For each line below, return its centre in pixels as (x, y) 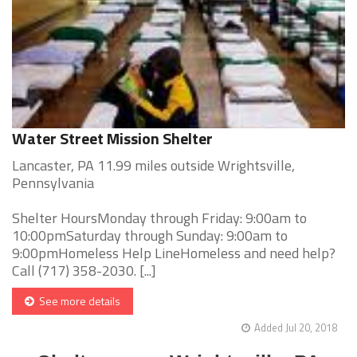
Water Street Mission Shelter (112, 139)
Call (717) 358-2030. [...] (84, 271)
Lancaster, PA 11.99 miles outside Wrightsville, (153, 166)
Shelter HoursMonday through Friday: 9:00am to (159, 218)
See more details (77, 301)
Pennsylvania (53, 183)
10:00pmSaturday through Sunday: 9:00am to (150, 236)
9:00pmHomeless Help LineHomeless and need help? (174, 253)
